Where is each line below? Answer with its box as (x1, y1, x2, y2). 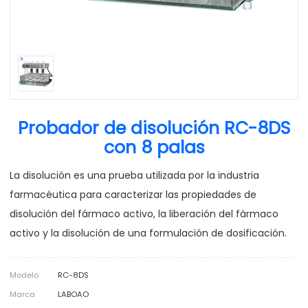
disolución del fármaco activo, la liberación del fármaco (10, 206, 278, 221)
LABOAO (58, 288, 89, 300)
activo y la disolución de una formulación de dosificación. (10, 225, 287, 240)
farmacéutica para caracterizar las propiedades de (10, 187, 256, 201)
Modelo (10, 269, 38, 280)
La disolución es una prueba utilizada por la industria (10, 168, 259, 182)
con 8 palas (103, 135, 205, 160)
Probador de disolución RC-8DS (18, 116, 290, 141)
